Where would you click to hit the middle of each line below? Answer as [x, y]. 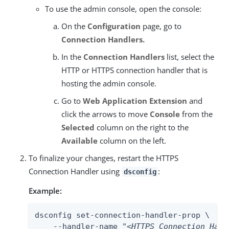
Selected [78, 128]
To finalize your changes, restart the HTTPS [104, 158]
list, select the [189, 57]
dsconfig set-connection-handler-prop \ [122, 215]
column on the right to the [142, 128]
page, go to [161, 26]
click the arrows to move [106, 114]
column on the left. [132, 141]
